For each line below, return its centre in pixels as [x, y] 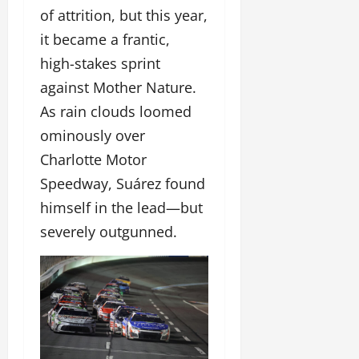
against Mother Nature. [118, 88]
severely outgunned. [109, 232]
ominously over [93, 136]
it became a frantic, [105, 40]
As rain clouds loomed [116, 112]
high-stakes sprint [100, 64]
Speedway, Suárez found [123, 184]
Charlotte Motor [93, 160]
